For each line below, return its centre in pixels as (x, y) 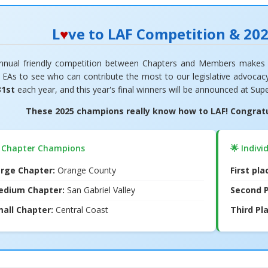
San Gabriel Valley (101, 190)
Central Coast (80, 209)
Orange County (85, 170)
